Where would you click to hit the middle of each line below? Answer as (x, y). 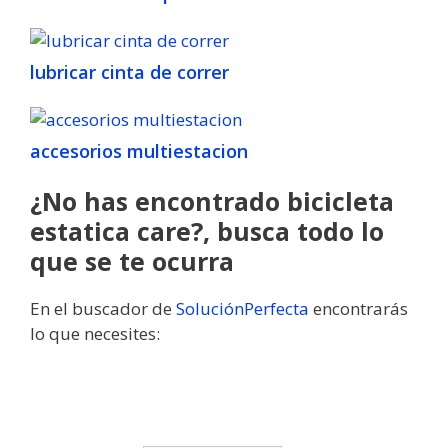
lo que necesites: (95, 333)
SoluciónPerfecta (242, 308)
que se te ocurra (132, 260)
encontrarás (358, 308)
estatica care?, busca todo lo (207, 230)
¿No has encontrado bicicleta (212, 200)
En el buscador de (103, 308)
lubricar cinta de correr (129, 71)
